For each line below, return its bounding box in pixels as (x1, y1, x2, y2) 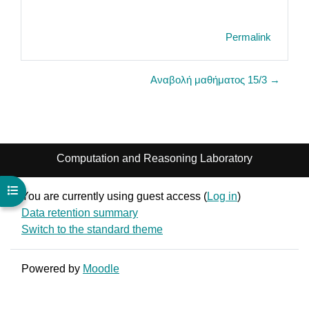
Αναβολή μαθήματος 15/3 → (150, 74, 280, 86)
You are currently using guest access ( (21, 190, 207, 202)
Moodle (83, 262, 119, 275)
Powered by (21, 262, 83, 275)
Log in (207, 190, 237, 202)
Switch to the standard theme (21, 223, 163, 235)
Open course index (7, 184, 92, 196)
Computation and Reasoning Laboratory (57, 152, 252, 164)
